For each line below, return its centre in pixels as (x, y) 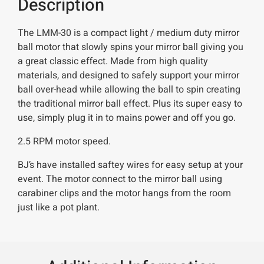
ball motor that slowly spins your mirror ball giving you (131, 47)
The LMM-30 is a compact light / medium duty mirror (128, 33)
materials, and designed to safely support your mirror (128, 75)
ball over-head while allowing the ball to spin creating (129, 89)
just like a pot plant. (59, 207)
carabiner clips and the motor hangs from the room (124, 193)
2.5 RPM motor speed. (64, 141)
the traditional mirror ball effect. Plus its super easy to (130, 103)
